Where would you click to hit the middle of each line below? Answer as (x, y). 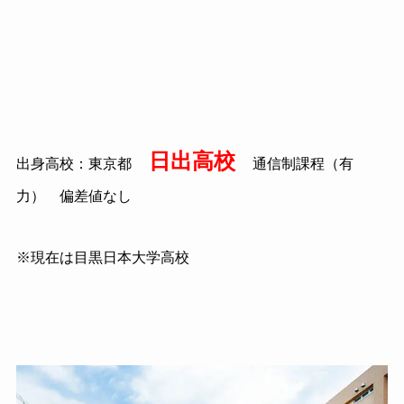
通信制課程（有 (303, 164)
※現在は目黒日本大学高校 (102, 258)
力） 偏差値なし (73, 197)
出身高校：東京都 (73, 164)
